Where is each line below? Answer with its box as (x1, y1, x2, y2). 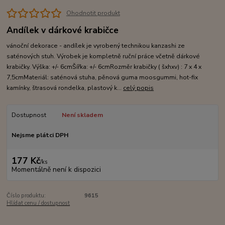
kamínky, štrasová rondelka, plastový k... (7, 84, 124, 92)
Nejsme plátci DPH (11, 131, 68, 139)
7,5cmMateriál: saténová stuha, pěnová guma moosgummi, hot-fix (7, 73, 198, 82)
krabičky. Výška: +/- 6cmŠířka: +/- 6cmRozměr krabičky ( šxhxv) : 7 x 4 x (7, 63, 202, 71)
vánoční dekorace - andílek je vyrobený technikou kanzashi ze (7, 42, 185, 50)
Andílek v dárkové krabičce (7, 24, 119, 37)
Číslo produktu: (7, 191, 46, 199)
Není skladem (61, 111, 103, 120)
